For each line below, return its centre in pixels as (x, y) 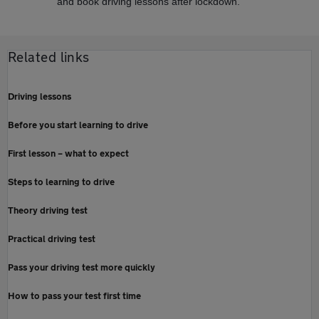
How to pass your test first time (74, 295)
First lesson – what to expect (68, 153)
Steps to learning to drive (61, 181)
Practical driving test (52, 238)
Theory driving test (48, 210)
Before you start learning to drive (78, 124)
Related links (49, 57)
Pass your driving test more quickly (82, 267)
